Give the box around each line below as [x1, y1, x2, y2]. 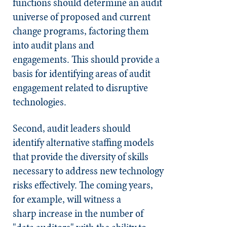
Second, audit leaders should [13, 120, 131, 136]
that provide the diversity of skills [13, 148, 148, 164]
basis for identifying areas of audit [13, 65, 150, 81]
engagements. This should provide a [13, 51, 160, 67]
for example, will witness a [13, 191, 121, 207]
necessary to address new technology [13, 163, 164, 178]
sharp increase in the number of [13, 205, 143, 221]
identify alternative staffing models [13, 134, 154, 150]
